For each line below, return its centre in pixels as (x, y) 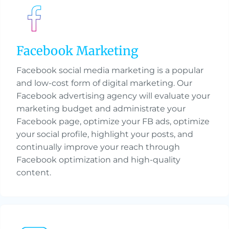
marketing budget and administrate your (101, 109)
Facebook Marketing (77, 51)
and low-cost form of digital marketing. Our (104, 83)
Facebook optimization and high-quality (98, 160)
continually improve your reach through (98, 147)
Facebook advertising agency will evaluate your (113, 96)
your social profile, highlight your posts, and (105, 134)
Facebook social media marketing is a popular (110, 71)
